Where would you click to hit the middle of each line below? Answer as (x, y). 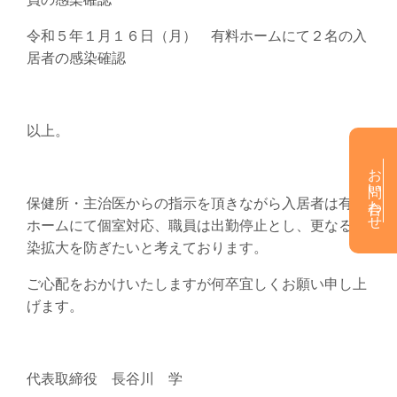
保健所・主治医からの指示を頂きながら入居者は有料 (196, 202)
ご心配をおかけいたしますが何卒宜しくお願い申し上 (196, 283)
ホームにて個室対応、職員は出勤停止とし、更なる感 (196, 224)
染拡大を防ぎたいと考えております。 (147, 246)
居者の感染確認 (76, 57)
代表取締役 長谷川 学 (104, 378)
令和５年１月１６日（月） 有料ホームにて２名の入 (196, 35)
